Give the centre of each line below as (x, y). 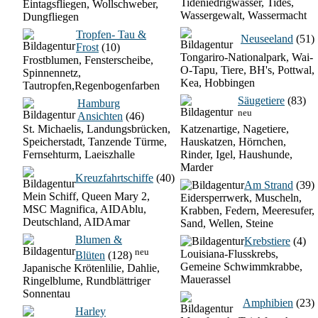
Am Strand (269, 185)
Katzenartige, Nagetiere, (235, 129)
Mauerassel (205, 279)
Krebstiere (267, 241)
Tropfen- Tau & (111, 34)
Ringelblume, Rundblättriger (87, 281)
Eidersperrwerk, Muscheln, (241, 198)
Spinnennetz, (52, 73)
